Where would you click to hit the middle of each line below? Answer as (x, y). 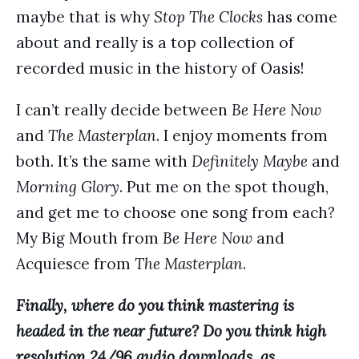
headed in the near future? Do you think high (171, 331)
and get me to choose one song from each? (175, 212)
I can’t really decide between (124, 110)
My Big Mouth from (89, 238)
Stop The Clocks (208, 17)
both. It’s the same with (104, 161)
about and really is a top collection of (155, 42)
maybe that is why (85, 17)
